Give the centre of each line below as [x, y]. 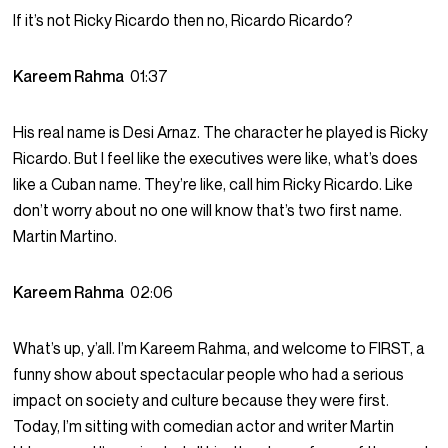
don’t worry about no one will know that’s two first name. [208, 210]
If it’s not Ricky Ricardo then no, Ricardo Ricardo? [183, 20]
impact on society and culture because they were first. [201, 400]
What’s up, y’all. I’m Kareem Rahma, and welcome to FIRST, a [219, 348]
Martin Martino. [65, 236]
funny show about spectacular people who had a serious [209, 374]
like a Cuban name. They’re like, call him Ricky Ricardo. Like [213, 184]
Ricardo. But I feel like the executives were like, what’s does [216, 158]
